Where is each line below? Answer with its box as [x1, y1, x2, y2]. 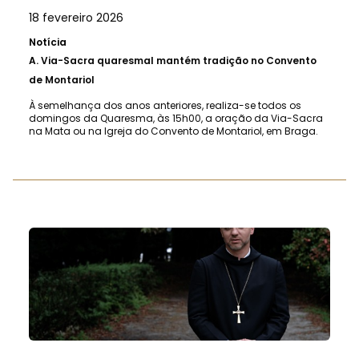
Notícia [29, 34, 67, 49]
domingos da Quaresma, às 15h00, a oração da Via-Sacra [29, 111, 323, 125]
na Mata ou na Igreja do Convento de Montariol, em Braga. [29, 123, 318, 138]
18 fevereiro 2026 [29, 9, 123, 26]
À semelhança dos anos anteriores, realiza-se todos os [29, 98, 301, 112]
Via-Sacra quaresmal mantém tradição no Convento [41, 53, 317, 67]
